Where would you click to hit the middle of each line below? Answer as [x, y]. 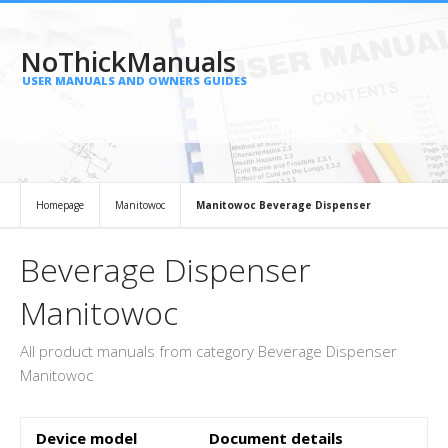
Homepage [60, 205]
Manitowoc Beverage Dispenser [283, 205]
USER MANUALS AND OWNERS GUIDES [134, 80]
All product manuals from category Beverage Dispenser [208, 351]
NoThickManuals [128, 61]
